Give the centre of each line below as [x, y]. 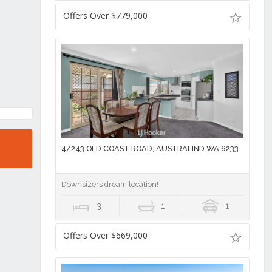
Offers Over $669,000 [105, 235]
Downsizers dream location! [110, 184]
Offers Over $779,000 [105, 15]
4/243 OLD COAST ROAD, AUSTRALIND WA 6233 [150, 148]
